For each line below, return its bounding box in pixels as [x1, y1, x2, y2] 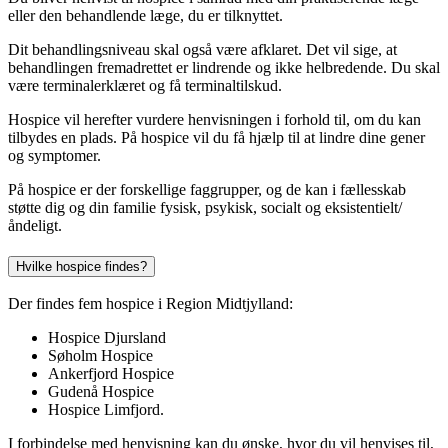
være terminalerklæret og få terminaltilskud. [8, 76, 282, 94]
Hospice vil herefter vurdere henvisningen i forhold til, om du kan [8, 110, 421, 128]
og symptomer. [8, 146, 101, 164]
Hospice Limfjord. [48, 401, 164, 419]
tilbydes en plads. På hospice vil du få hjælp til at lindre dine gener [8, 128, 425, 146]
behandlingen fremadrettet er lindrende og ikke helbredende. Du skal [8, 58, 440, 76]
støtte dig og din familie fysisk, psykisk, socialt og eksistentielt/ [8, 198, 402, 216]
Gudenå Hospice [48, 383, 154, 401]
